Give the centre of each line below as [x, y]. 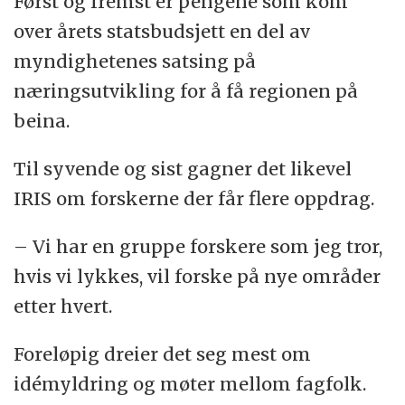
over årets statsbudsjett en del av [162, 32]
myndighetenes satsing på [135, 61]
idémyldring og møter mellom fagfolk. [190, 384]
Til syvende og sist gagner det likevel [183, 169]
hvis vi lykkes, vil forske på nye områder [198, 277]
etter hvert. [63, 306]
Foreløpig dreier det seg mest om [163, 354]
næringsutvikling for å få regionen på [186, 91]
